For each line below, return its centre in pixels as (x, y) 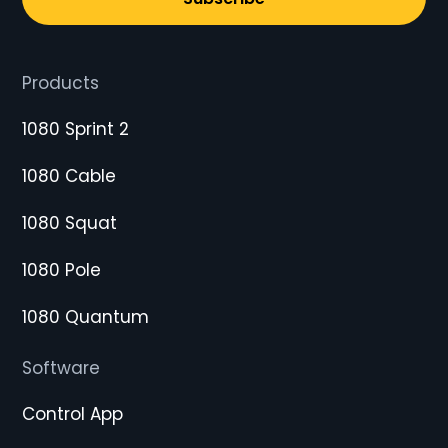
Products (60, 83)
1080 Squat (69, 223)
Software (61, 368)
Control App (72, 414)
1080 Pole (61, 270)
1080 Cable (69, 176)
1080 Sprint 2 (75, 129)
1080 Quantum (85, 317)
